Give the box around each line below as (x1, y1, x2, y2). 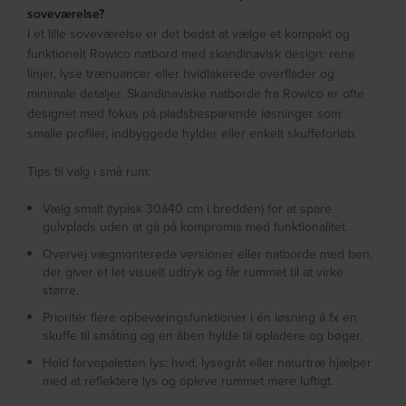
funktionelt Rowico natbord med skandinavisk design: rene (27, 44, 356, 63)
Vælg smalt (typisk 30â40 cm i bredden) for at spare (43, 199, 333, 218)
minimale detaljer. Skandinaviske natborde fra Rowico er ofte (27, 84, 365, 103)
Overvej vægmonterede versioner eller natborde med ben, (43, 245, 373, 264)
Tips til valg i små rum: (27, 162, 151, 181)
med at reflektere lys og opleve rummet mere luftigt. (43, 372, 334, 391)
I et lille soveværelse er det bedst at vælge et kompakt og (27, 24, 351, 43)
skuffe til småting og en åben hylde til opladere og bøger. (43, 326, 363, 345)
